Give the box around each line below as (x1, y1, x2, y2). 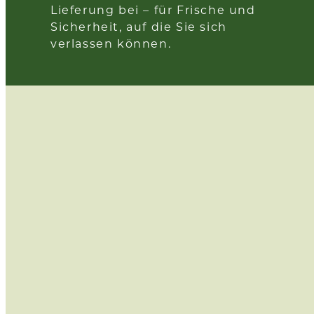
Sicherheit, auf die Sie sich (50, 19, 227, 34)
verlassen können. (50, 36, 172, 51)
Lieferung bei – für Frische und (50, 2, 256, 18)
